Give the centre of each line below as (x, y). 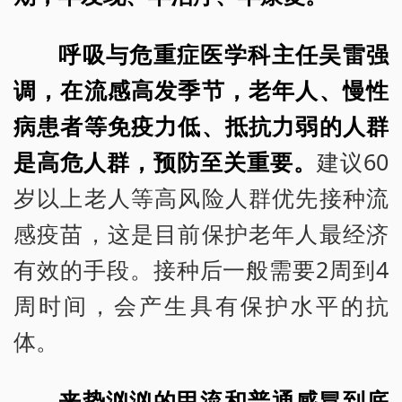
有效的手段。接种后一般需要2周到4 (201, 269)
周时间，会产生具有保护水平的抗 (201, 305)
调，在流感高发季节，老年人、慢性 (201, 89)
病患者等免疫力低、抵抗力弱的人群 (201, 125)
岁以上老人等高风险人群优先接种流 (201, 197)
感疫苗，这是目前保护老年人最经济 (201, 233)
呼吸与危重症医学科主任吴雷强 (223, 53)
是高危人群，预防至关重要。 (165, 161)
